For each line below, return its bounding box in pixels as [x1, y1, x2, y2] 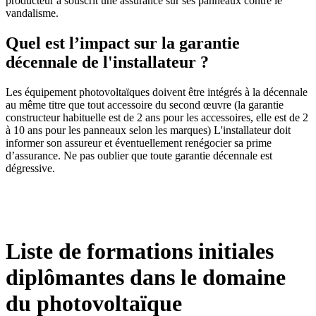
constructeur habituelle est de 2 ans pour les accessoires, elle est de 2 [6, 111, 308, 124]
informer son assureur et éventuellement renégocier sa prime [6, 137, 272, 150]
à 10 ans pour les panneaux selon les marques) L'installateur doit [6, 124, 291, 137]
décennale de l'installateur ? [6, 53, 209, 72]
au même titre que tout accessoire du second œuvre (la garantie [6, 99, 284, 111]
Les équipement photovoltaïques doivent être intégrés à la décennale [6, 86, 308, 99]
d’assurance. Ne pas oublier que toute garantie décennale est [6, 150, 272, 162]
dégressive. [6, 162, 55, 175]
